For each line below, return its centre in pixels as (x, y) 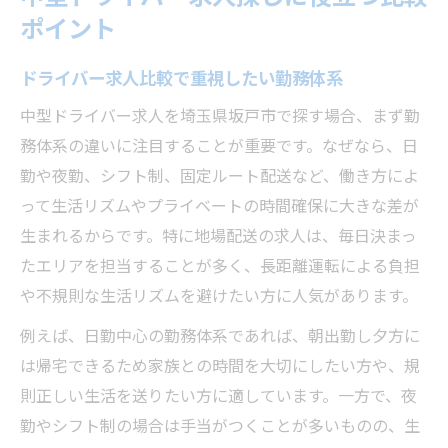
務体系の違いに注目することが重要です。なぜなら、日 (219, 145)
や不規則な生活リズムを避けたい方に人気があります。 (219, 295)
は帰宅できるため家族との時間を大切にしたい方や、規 (220, 365)
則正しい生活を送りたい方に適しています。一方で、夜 (218, 395)
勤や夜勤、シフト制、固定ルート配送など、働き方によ (219, 175)
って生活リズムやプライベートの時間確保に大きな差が (219, 205)
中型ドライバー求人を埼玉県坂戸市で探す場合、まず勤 (220, 115)
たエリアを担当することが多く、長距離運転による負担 (220, 265)
